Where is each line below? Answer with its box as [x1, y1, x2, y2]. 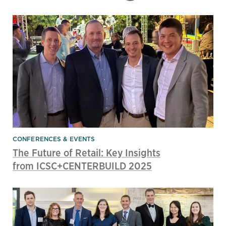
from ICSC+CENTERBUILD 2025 [13, 159, 152, 173]
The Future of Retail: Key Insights [13, 146, 160, 160]
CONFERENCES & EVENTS [13, 135, 95, 144]
